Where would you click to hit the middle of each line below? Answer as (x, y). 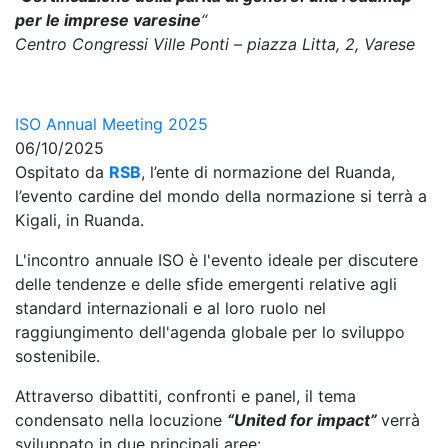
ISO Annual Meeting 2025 (111, 124)
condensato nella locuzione (121, 420)
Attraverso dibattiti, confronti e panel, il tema (185, 396)
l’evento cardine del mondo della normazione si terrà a (221, 196)
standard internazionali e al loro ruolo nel (170, 308)
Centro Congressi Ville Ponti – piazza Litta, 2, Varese (215, 44)
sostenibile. (57, 356)
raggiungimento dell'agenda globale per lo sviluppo (210, 332)
